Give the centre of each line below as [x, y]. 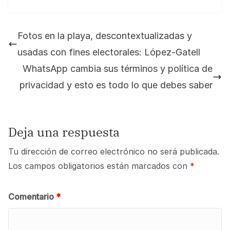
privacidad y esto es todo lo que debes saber [116, 85]
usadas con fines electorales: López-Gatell [109, 52]
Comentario [32, 196]
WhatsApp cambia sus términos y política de [118, 68]
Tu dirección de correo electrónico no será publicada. [114, 151]
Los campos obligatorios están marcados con [99, 166]
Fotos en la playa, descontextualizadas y [105, 35]
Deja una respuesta [64, 132]
